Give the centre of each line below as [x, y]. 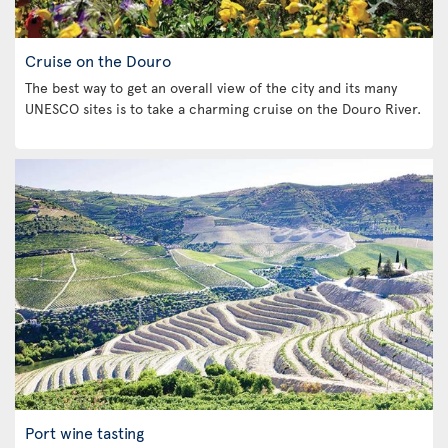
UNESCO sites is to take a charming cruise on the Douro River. [223, 108]
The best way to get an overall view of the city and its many [211, 87]
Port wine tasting [84, 431]
